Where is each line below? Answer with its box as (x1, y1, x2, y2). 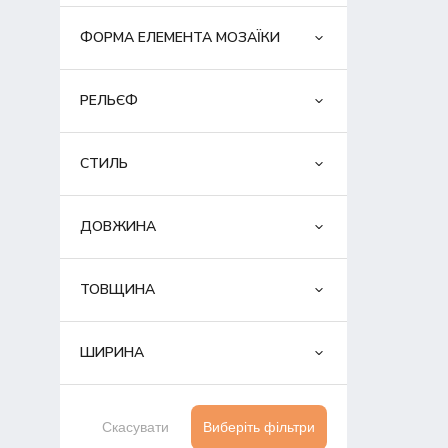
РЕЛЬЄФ (79, 91, 138, 111)
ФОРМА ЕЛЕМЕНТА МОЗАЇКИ (79, 28, 280, 48)
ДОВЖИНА (79, 217, 156, 237)
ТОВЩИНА (79, 280, 155, 300)
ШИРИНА (79, 343, 144, 363)
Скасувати (101, 419, 169, 436)
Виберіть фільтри (203, 419, 316, 436)
